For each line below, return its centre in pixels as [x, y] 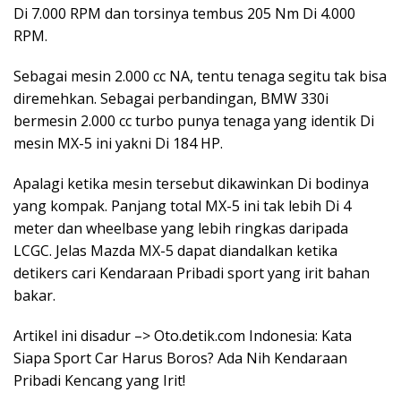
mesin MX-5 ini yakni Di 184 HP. [118, 144]
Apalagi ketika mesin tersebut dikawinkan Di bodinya [191, 184]
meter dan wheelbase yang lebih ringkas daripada [181, 229]
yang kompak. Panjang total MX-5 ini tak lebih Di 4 [182, 206]
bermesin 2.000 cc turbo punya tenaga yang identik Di [194, 121]
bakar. [34, 296]
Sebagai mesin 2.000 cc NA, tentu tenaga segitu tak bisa [200, 77]
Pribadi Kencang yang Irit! [99, 381]
